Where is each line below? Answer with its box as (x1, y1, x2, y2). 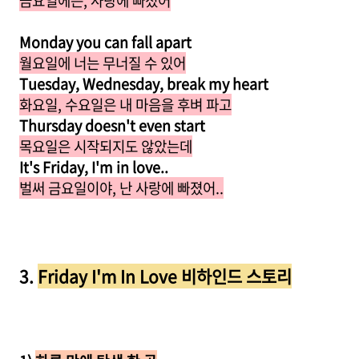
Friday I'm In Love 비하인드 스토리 (38, 264, 292, 288)
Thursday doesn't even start (19, 115, 205, 136)
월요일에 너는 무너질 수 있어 (19, 52, 186, 74)
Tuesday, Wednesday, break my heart (19, 73, 268, 95)
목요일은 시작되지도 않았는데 (19, 135, 192, 157)
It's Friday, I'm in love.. (19, 156, 168, 178)
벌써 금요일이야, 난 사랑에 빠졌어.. (19, 177, 224, 199)
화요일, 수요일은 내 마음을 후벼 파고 (19, 94, 232, 115)
